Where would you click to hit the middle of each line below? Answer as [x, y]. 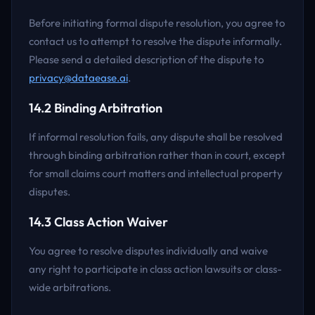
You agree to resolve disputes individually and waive [148, 251]
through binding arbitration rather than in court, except [157, 155]
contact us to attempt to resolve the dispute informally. [155, 41]
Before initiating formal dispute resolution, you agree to [157, 23]
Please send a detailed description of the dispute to [146, 59]
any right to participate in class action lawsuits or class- [155, 269]
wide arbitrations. [70, 287]
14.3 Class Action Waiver [98, 222]
